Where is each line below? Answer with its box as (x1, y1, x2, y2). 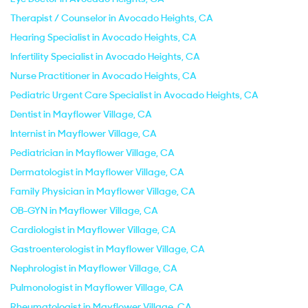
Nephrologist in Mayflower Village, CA (10, 262, 177, 274)
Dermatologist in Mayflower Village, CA (10, 166, 184, 178)
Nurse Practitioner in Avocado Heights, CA (10, 69, 197, 82)
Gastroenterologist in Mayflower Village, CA (10, 243, 205, 255)
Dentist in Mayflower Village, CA (10, 108, 152, 120)
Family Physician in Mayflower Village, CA (10, 185, 195, 197)
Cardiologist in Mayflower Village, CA (10, 223, 176, 236)
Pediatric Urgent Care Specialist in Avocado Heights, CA (10, 89, 258, 101)
